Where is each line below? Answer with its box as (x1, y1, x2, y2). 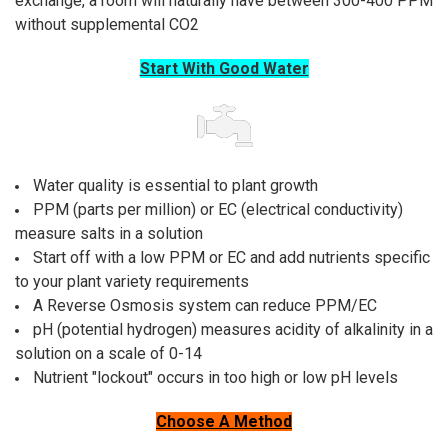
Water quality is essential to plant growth (32, 176, 318, 196)
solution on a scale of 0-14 (14, 344, 202, 364)
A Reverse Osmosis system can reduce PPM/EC (32, 296, 377, 316)
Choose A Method (156, 411, 292, 431)
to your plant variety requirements (14, 272, 249, 292)
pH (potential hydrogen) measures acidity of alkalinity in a (32, 320, 433, 340)
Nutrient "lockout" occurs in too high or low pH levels (32, 368, 398, 388)
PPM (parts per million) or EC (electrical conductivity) (32, 200, 403, 220)
